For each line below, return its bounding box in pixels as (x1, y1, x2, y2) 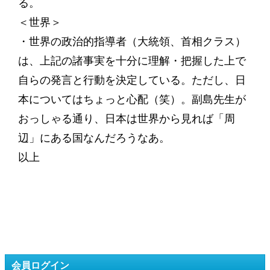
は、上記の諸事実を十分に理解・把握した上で (17, 54, 246, 67)
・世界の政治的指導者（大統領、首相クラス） (17, 35, 246, 48)
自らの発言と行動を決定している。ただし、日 (17, 74, 246, 87)
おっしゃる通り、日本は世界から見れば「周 (17, 112, 235, 125)
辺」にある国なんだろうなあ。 (17, 131, 170, 145)
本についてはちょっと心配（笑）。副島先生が (17, 93, 246, 106)
